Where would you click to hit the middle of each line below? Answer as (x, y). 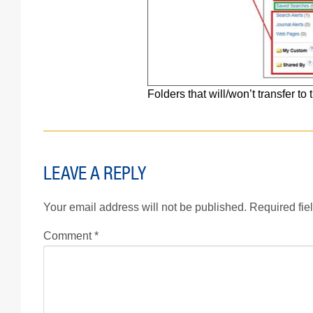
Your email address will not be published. (145, 208)
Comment (69, 236)
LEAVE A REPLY (95, 174)
